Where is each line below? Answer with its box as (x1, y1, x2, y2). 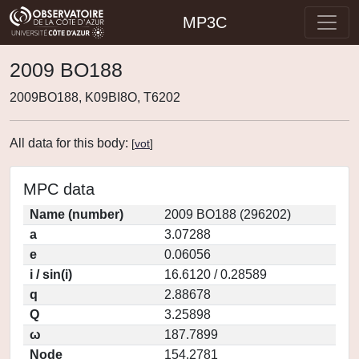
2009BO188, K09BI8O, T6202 (10, 91, 180, 104)
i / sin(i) (30, 268, 72, 281)
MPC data (23, 180, 95, 198)
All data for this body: (10, 136, 131, 150)
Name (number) (30, 208, 123, 221)
